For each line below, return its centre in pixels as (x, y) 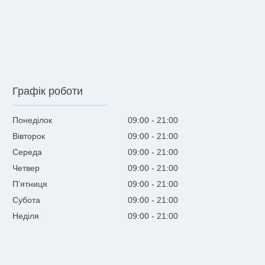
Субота (27, 200)
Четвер (26, 168)
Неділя (26, 216)
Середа (28, 152)
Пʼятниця (30, 184)
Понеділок (33, 120)
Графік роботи (48, 91)
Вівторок (29, 136)
